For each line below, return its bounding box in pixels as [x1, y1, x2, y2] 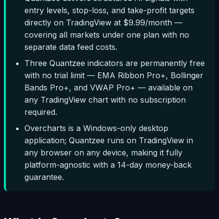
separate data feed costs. [24, 42, 118, 52]
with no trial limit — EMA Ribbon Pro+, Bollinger [24, 70, 204, 80]
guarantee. [24, 172, 65, 182]
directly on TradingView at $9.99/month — [24, 17, 183, 27]
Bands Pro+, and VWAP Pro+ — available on [24, 82, 193, 92]
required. [24, 107, 58, 117]
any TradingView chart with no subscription [24, 94, 186, 105]
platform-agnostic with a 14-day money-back [24, 159, 192, 170]
